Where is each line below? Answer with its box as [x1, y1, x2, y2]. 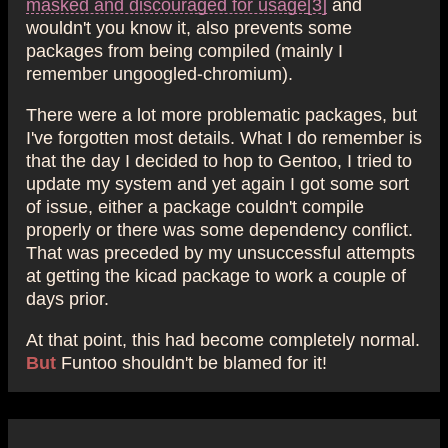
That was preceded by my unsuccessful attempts [26, 242, 415, 261]
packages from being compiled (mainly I [26, 40, 343, 59]
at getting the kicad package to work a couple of [26, 265, 406, 284]
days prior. [26, 288, 109, 307]
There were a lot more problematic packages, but [26, 104, 417, 123]
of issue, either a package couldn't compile [26, 196, 364, 215]
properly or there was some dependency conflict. [26, 219, 413, 238]
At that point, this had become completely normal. [26, 329, 420, 348]
